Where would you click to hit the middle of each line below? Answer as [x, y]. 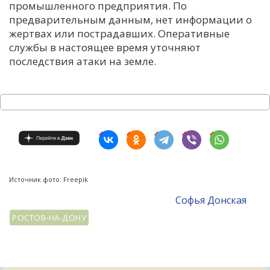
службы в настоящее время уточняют [105, 47]
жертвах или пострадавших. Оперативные [119, 33]
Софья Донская [211, 200]
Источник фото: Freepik [49, 179]
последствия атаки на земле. [83, 61]
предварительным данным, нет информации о [130, 19]
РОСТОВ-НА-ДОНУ [49, 217]
